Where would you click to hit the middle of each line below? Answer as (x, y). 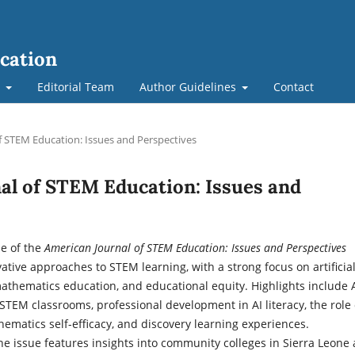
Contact (294, 86)
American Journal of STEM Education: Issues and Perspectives (195, 247)
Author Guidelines (189, 86)
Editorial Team (75, 86)
